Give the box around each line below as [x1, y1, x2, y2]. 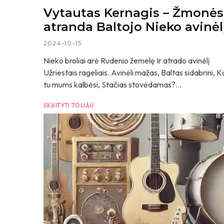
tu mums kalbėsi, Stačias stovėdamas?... [43, 79, 181, 89]
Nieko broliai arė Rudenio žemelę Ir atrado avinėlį [43, 55, 210, 65]
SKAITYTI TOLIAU [43, 101, 94, 109]
